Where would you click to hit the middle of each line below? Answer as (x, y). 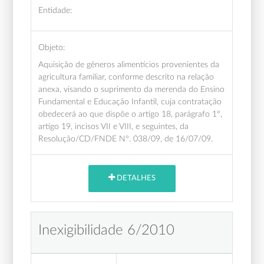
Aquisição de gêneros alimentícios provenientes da (129, 64)
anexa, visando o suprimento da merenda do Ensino (132, 89)
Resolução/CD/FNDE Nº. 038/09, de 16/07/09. (126, 138)
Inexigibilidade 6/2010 (107, 230)
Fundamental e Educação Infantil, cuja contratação (130, 101)
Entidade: (55, 10)
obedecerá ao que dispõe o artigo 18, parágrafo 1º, (131, 114)
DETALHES (135, 179)
